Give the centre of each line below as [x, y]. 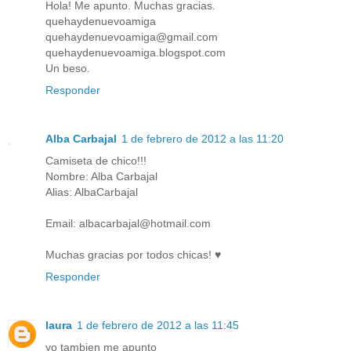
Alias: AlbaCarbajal [92, 192]
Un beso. [68, 68]
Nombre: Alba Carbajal [101, 176]
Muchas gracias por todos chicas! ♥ [133, 254]
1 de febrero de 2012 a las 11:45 [158, 325]
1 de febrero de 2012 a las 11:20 [203, 138]
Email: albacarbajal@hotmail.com [128, 223]
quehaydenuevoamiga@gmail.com [132, 36]
